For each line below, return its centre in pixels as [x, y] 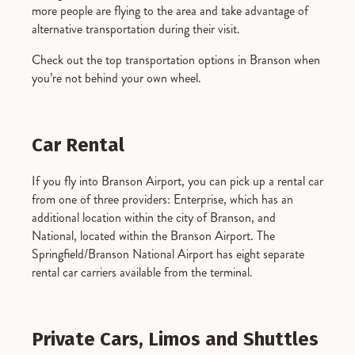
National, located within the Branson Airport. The [153, 235]
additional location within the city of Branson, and [154, 217]
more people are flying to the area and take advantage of [170, 11]
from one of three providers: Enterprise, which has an [162, 199]
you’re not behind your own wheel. [116, 78]
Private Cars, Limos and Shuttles [175, 339]
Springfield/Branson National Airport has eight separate [168, 254]
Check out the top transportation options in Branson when [176, 60]
